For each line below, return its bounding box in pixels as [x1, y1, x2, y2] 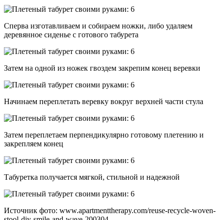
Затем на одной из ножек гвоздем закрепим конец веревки [4, 63, 200, 72]
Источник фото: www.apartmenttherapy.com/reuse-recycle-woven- [4, 206, 216, 215]
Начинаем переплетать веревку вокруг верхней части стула [4, 97, 203, 106]
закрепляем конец [4, 139, 63, 148]
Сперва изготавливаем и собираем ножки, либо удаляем [4, 21, 192, 30]
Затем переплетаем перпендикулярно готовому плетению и [4, 130, 204, 139]
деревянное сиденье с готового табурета [4, 30, 138, 39]
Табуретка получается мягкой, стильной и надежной [4, 172, 180, 181]
